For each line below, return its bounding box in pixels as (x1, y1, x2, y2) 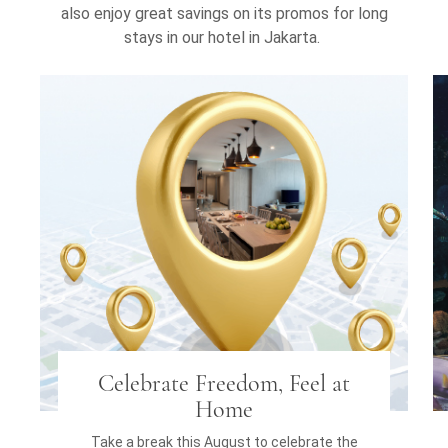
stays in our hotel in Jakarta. (124, 28, 324, 47)
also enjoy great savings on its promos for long (60, 4, 388, 23)
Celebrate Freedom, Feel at (98, 369, 350, 398)
